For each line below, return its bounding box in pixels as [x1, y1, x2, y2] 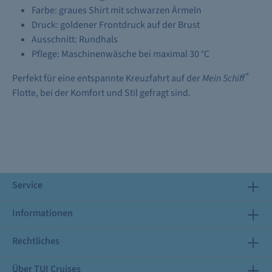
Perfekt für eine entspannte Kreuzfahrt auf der [12, 72, 202, 85]
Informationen [12, 206, 73, 220]
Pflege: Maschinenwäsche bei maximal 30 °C [32, 47, 209, 61]
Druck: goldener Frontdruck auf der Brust [32, 18, 200, 32]
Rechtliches [12, 234, 59, 248]
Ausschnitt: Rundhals [32, 33, 118, 46]
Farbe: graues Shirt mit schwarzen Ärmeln [32, 4, 202, 17]
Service [12, 178, 42, 192]
